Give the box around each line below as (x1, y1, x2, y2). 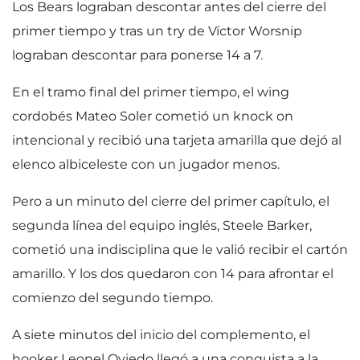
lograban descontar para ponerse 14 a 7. (12, 47, 266, 63)
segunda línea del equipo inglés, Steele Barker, (12, 218, 312, 233)
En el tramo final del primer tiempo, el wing (12, 84, 289, 100)
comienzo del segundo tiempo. (12, 290, 213, 305)
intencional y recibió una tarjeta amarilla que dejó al (12, 133, 342, 148)
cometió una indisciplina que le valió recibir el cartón (12, 242, 348, 257)
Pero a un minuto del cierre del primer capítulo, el (12, 194, 329, 209)
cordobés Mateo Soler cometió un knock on (12, 108, 293, 124)
